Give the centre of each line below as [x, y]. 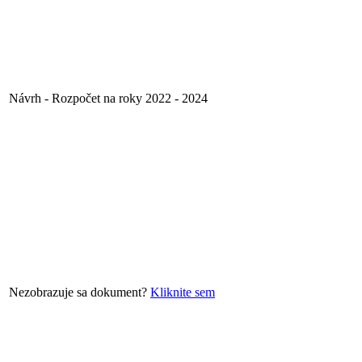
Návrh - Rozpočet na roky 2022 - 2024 [108, 98]
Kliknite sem [183, 292]
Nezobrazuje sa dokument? [80, 292]
